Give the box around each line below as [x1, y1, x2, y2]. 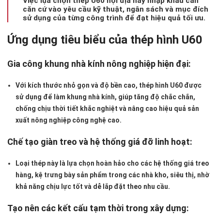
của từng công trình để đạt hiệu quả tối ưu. [51, 14, 205, 23]
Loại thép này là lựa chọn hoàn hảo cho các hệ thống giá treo [15, 159, 209, 168]
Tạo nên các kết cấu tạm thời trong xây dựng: [7, 203, 189, 214]
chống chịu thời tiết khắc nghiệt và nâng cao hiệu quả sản [15, 105, 199, 113]
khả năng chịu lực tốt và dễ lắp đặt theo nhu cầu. [15, 183, 170, 191]
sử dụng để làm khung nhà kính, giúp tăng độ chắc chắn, [15, 93, 195, 101]
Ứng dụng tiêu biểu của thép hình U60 [7, 33, 202, 47]
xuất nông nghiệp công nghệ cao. [15, 116, 122, 124]
